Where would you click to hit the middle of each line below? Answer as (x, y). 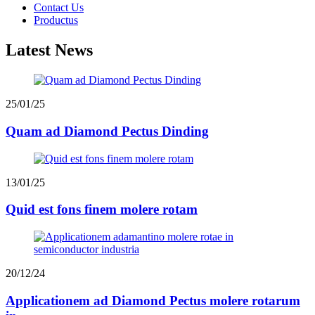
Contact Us (59, 8)
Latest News (49, 50)
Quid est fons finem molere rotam (102, 210)
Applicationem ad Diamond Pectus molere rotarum (153, 300)
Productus (56, 20)
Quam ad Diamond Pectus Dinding (107, 131)
